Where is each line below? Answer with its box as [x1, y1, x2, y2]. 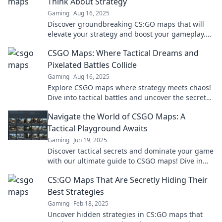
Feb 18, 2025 [73, 199, 109, 208]
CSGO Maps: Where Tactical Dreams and [48, 48, 199, 58]
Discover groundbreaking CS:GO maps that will [48, 19, 204, 29]
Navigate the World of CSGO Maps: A [48, 111, 185, 122]
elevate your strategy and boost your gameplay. [48, 29, 206, 39]
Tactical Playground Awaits [48, 123, 148, 134]
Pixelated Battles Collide [48, 59, 137, 70]
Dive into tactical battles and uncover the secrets [48, 93, 210, 102]
